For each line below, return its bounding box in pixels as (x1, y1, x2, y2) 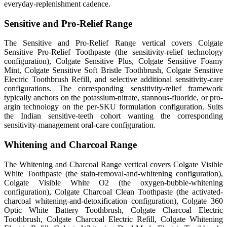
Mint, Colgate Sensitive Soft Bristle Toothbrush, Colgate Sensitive (4, 66, 223, 75)
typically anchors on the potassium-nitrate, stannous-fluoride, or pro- (4, 93, 223, 102)
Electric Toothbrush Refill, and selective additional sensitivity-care (4, 75, 223, 84)
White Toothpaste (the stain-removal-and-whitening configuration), (4, 169, 223, 178)
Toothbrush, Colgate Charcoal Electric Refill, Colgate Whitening (4, 214, 223, 223)
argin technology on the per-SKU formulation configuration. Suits (4, 102, 223, 111)
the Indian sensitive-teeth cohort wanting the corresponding (4, 111, 223, 121)
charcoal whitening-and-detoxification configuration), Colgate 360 (4, 196, 223, 205)
